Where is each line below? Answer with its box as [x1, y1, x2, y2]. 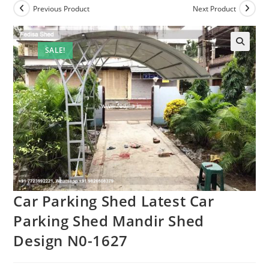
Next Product [192, 3, 236, 14]
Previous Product [33, 3, 90, 14]
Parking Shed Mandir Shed [13, 210, 204, 231]
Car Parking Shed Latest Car [13, 190, 214, 211]
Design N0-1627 [13, 230, 128, 250]
